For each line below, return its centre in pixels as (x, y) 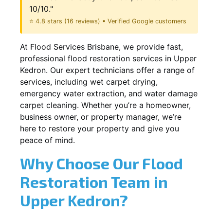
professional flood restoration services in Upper (108, 58)
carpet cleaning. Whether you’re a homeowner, (105, 105)
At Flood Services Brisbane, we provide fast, (101, 46)
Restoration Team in (94, 181)
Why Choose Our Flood (101, 163)
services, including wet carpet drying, (89, 82)
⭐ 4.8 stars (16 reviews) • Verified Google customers (108, 21)
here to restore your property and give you (100, 128)
